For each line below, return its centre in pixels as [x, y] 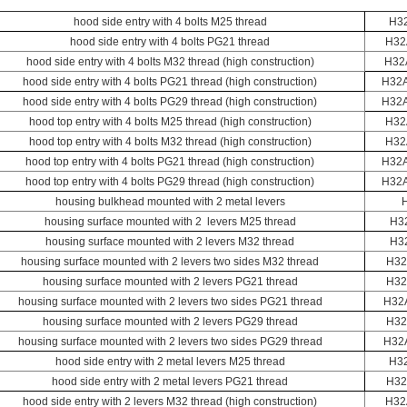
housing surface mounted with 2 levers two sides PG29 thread [170, 342]
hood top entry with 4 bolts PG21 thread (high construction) [170, 162]
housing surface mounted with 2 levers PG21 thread [170, 282]
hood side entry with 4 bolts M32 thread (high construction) [170, 62]
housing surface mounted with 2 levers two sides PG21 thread [170, 302]
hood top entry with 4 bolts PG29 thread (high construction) [170, 182]
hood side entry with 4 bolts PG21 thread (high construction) [170, 82]
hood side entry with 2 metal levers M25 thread [170, 362]
